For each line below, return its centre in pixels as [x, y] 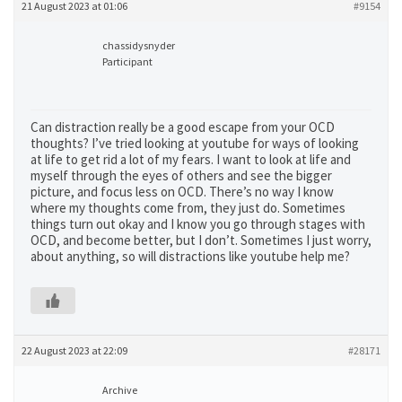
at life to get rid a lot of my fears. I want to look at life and [191, 159]
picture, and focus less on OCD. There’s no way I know [182, 192]
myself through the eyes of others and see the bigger [181, 175]
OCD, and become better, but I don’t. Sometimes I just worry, [201, 240]
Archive [120, 390]
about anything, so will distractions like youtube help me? [190, 256]
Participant [127, 61]
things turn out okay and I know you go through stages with [198, 224]
